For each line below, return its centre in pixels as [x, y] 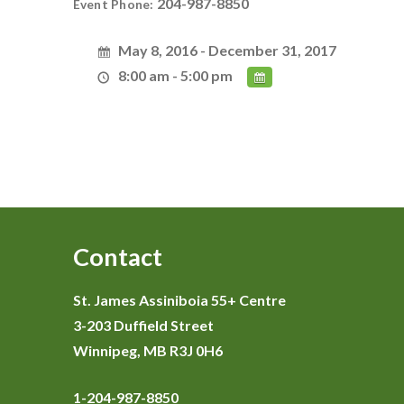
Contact [117, 257]
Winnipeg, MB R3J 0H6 [147, 350]
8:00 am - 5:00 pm [176, 75]
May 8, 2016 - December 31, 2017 [228, 50]
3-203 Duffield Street [143, 325]
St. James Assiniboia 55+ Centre [179, 300]
